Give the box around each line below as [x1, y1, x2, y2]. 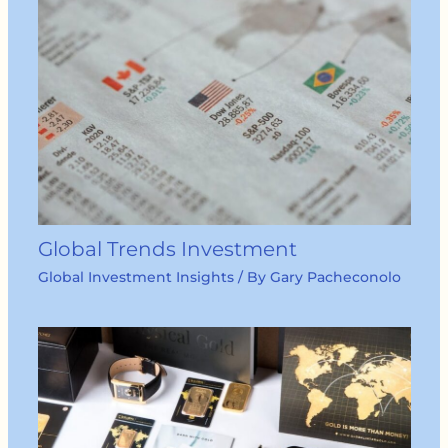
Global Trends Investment [37, 236, 297, 261]
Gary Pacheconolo [269, 267, 401, 286]
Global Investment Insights [37, 267, 234, 286]
